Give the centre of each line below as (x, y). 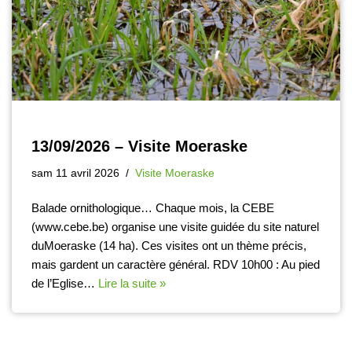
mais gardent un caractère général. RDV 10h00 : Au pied (176, 264)
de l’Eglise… (65, 283)
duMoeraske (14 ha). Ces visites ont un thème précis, (169, 245)
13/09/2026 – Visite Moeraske (139, 146)
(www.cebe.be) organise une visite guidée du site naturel (175, 226)
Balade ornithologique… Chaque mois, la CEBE (153, 207)
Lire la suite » (132, 283)
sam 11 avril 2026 (75, 173)
